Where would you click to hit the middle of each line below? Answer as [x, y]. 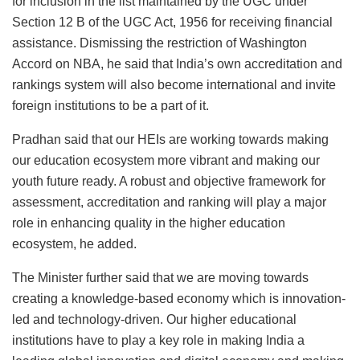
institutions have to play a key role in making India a [158, 340]
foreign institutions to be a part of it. [110, 105]
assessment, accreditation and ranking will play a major [169, 202]
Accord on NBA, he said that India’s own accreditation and [177, 63]
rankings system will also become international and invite [174, 84]
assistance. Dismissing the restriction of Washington [160, 43]
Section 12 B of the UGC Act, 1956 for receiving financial [172, 22]
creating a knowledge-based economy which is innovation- [179, 298]
